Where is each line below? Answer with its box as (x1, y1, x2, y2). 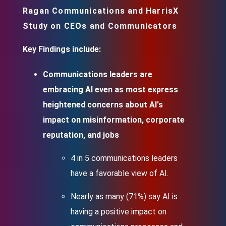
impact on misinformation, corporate (43, 115, 185, 125)
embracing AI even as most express (43, 85, 178, 94)
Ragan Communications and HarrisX (23, 6, 179, 16)
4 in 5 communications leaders (71, 153, 178, 163)
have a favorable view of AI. (71, 168, 168, 178)
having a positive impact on (71, 207, 166, 216)
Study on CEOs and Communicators (23, 21, 178, 31)
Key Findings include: (23, 44, 101, 54)
